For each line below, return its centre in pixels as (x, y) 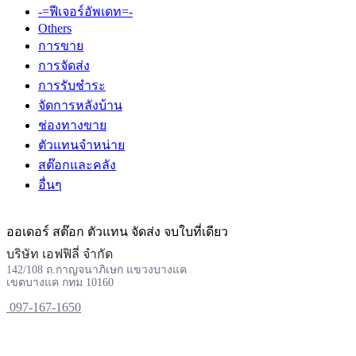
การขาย (61, 46)
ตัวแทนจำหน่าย (81, 145)
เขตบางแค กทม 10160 (60, 282)
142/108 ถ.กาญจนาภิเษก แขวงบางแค (97, 270)
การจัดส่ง (64, 66)
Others (55, 28)
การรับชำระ (72, 85)
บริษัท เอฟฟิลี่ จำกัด (60, 254)
